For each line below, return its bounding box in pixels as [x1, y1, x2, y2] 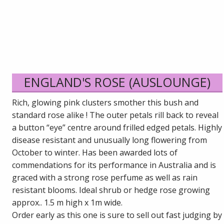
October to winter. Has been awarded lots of [12, 146, 178, 158]
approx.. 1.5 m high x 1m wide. [12, 196, 123, 208]
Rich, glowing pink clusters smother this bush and [12, 96, 199, 108]
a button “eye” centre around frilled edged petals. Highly [12, 121, 222, 133]
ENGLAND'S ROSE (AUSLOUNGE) [24, 73, 211, 90]
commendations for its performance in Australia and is [12, 159, 216, 170]
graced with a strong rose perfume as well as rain [12, 171, 198, 183]
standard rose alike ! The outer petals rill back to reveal [12, 109, 219, 120]
